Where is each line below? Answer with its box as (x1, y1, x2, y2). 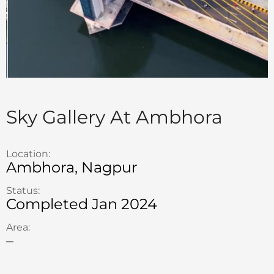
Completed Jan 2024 (6, 195, 157, 213)
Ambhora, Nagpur (6, 158, 138, 176)
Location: (6, 148, 50, 160)
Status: (6, 185, 40, 196)
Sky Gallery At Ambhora (6, 106, 223, 128)
